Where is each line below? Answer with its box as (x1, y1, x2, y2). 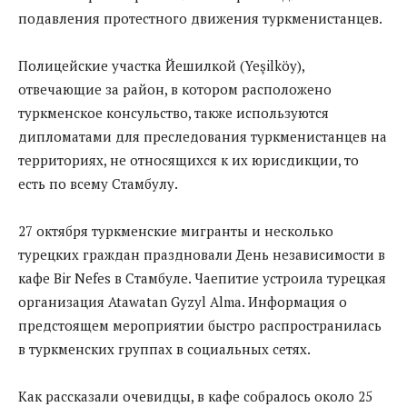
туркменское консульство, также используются (18, 103, 329, 122)
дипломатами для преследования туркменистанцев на (18, 126, 387, 145)
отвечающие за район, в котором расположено (18, 79, 332, 98)
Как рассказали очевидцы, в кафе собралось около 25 (18, 386, 372, 405)
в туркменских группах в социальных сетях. (18, 339, 311, 358)
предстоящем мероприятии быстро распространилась (18, 315, 382, 334)
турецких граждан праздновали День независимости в (18, 244, 385, 263)
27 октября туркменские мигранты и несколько (18, 221, 333, 240)
